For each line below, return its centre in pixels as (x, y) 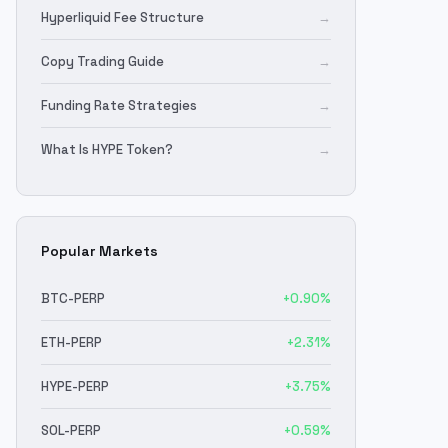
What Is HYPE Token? (107, 149)
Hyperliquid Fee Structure (122, 17)
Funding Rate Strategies (119, 105)
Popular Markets (99, 251)
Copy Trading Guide (102, 61)
